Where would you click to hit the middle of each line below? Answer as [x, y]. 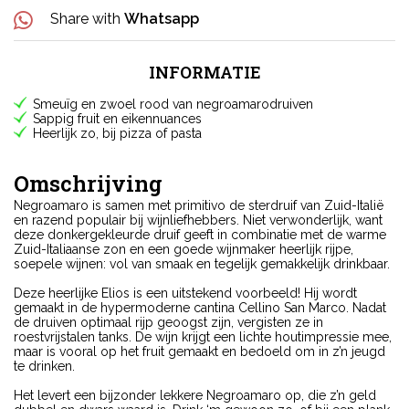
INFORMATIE [204, 73]
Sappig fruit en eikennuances [117, 119]
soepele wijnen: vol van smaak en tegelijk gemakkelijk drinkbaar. [202, 264]
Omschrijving [88, 184]
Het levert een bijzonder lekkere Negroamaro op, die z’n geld [195, 396]
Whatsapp [162, 19]
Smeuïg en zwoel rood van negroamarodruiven [173, 105]
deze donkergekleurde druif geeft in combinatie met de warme [200, 235]
